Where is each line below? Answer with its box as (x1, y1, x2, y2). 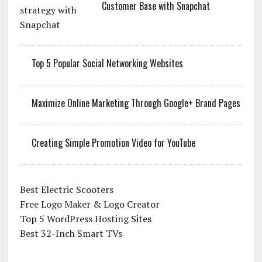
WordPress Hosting (46, 212, 129, 226)
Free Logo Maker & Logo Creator (19, 198, 160, 211)
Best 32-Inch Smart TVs (19, 227, 122, 240)
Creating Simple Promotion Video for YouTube (31, 136, 195, 150)
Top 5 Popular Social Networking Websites (31, 56, 183, 71)
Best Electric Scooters (19, 183, 113, 196)
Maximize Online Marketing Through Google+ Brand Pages (31, 96, 240, 111)
